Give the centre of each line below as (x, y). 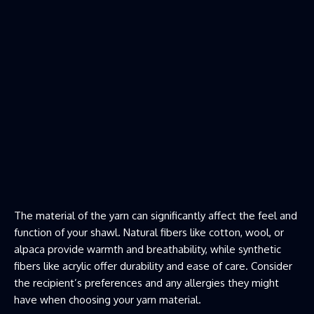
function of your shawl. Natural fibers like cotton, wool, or (149, 232)
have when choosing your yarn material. (108, 299)
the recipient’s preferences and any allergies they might (146, 282)
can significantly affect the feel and (213, 215)
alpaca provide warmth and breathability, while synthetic (148, 249)
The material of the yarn (71, 215)
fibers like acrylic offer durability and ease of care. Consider (153, 266)
